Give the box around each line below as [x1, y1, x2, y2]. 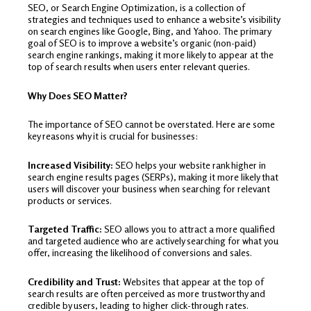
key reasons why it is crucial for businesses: [28, 130, 198, 142]
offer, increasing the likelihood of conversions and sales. [28, 246, 252, 259]
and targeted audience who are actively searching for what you [28, 235, 278, 247]
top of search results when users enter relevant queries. [28, 60, 250, 73]
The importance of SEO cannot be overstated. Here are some [28, 118, 275, 131]
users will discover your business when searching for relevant [28, 182, 270, 194]
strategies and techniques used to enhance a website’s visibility [28, 13, 280, 26]
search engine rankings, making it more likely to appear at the [28, 49, 274, 61]
